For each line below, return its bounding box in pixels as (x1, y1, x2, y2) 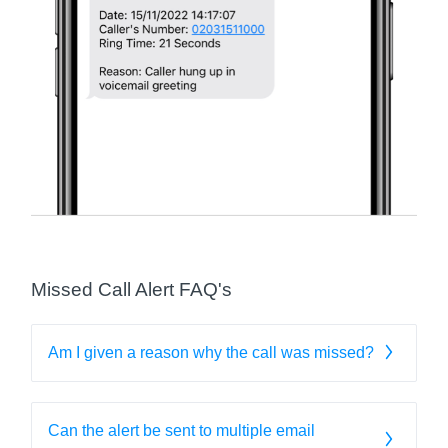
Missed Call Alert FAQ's (31, 279, 233, 301)
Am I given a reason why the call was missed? (48, 344, 375, 362)
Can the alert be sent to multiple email (48, 422, 316, 440)
